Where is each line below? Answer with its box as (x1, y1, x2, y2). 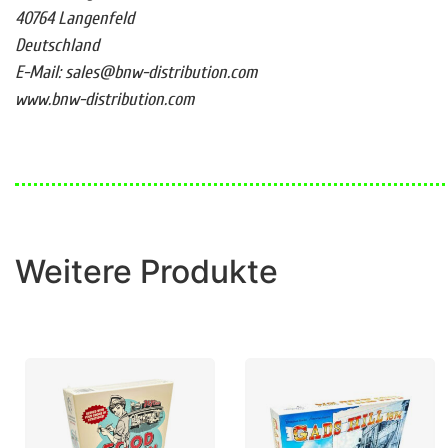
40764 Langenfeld (15, 8, 134, 30)
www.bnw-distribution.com (15, 89, 194, 111)
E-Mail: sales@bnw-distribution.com (15, 62, 257, 84)
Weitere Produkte (15, 251, 278, 291)
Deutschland (15, 35, 99, 57)
